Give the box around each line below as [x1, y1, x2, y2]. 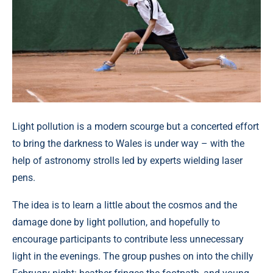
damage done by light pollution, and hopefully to [12, 216, 220, 229]
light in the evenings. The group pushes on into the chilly [12, 250, 253, 263]
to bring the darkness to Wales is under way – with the [12, 138, 244, 150]
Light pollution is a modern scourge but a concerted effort [12, 121, 259, 133]
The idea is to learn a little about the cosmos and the [12, 199, 237, 211]
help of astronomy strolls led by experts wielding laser [12, 155, 243, 167]
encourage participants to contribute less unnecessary [12, 233, 244, 246]
